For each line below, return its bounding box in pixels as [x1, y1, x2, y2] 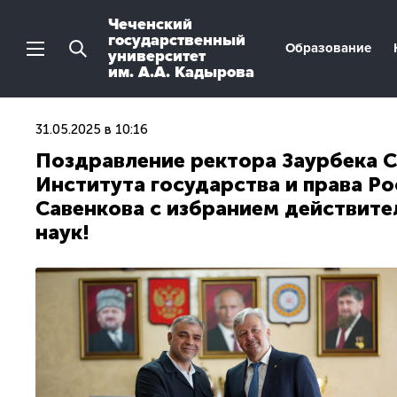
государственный [108, 30, 245, 50]
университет [108, 46, 206, 66]
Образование [285, 40, 371, 56]
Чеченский [108, 14, 192, 34]
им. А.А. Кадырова [108, 62, 254, 82]
